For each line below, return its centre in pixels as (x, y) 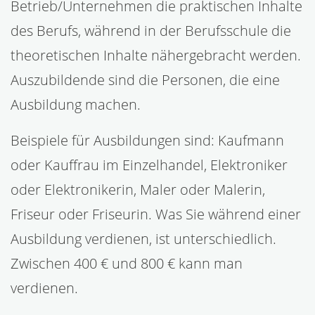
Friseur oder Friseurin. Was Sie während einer (156, 214)
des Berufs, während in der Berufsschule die (151, 31)
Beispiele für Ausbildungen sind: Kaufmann (147, 140)
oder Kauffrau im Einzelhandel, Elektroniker (149, 165)
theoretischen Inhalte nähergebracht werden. (156, 55)
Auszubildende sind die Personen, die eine (145, 80)
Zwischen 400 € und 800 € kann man (127, 263)
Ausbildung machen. (76, 104)
